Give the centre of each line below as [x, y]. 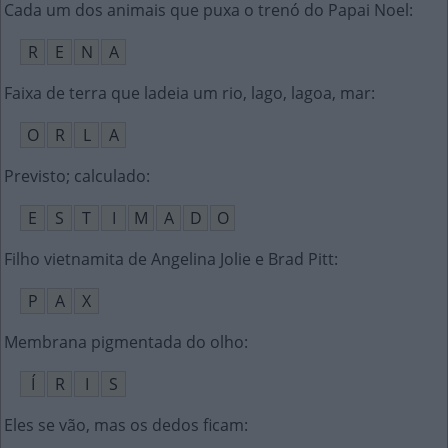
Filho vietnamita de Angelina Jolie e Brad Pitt [169, 259]
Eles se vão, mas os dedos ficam [124, 425]
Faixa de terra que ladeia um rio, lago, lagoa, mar [187, 93]
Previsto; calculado [75, 176]
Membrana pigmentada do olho [124, 342]
